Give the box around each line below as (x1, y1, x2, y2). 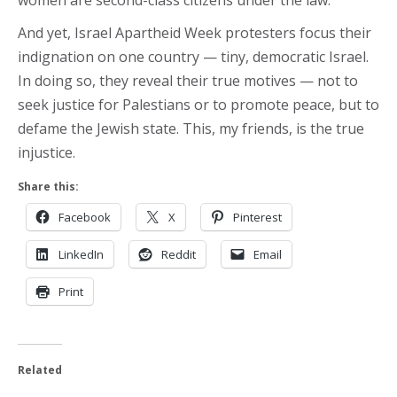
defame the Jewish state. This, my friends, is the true (18, 119, 364, 138)
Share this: (18, 179, 79, 194)
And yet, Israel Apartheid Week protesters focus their (18, 23, 371, 43)
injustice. (18, 143, 75, 162)
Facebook (58, 209, 111, 225)
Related (18, 362, 62, 378)
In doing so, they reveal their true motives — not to (18, 71, 358, 90)
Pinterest (233, 209, 282, 225)
